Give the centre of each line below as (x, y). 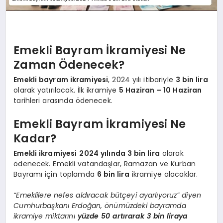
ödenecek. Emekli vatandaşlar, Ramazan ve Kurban (105, 164)
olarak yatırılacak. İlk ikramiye (66, 90)
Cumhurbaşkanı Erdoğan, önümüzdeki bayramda (100, 205)
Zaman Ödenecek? (69, 65)
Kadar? (35, 139)
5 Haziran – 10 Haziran (161, 90)
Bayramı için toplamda (55, 174)
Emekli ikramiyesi (45, 153)
